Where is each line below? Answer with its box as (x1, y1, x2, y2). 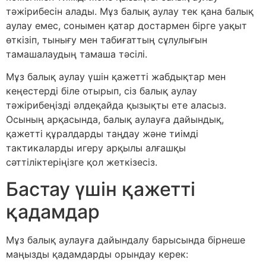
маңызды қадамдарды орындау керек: (6, 248, 188, 260)
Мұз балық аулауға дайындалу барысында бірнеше (6, 233, 245, 246)
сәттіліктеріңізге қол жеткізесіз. (6, 156, 157, 169)
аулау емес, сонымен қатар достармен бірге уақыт (6, 20, 247, 31)
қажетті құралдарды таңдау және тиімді (6, 128, 198, 140)
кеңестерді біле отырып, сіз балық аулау (6, 85, 197, 97)
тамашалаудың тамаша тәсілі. (6, 48, 147, 60)
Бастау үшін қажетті (6, 177, 195, 201)
